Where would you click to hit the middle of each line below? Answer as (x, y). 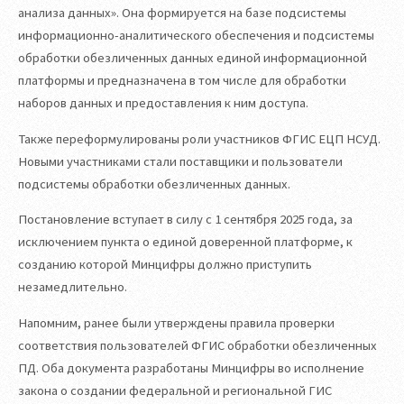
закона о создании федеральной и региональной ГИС (175, 390)
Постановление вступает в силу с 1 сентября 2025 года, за (185, 220)
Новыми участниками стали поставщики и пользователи (180, 161)
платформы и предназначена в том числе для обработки (182, 80)
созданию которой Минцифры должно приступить (165, 265)
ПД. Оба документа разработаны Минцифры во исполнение (191, 367)
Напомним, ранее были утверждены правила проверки (176, 322)
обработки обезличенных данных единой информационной (193, 57)
